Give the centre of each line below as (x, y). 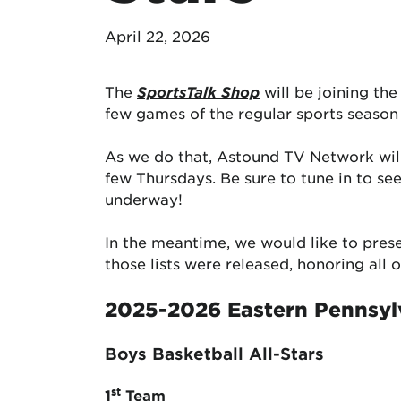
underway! (144, 199)
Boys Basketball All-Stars (214, 354)
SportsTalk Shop (198, 91)
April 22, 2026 (158, 36)
